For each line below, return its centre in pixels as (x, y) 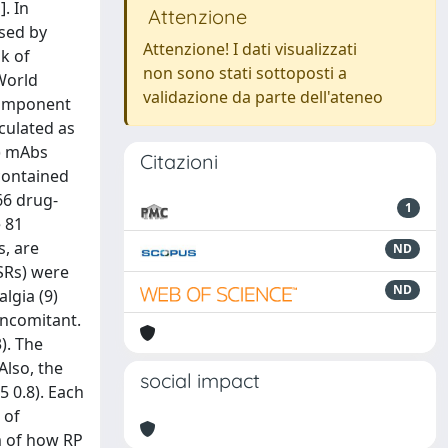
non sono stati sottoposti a (245, 73)
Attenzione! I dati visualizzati (250, 49)
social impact (200, 380)
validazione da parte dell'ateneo (263, 97)
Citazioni (179, 161)
